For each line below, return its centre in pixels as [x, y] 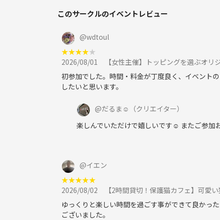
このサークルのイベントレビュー [113, 13]
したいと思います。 [92, 86]
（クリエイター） [156, 108]
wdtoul [98, 37]
